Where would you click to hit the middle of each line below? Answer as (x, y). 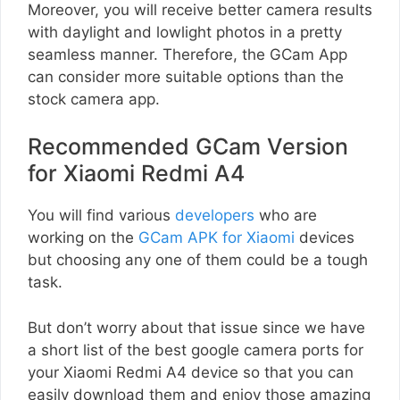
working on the (83, 238)
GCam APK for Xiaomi (217, 238)
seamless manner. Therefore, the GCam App (187, 54)
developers (215, 216)
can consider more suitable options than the (186, 76)
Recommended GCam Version (188, 147)
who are (286, 216)
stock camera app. (94, 99)
